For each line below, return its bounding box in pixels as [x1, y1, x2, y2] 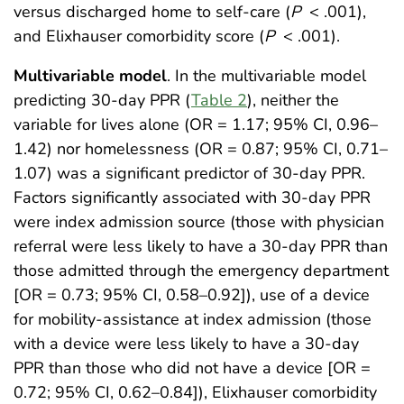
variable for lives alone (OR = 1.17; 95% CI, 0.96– [14, 114, 378, 136]
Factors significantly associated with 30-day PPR [14, 187, 371, 209]
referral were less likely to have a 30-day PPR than [14, 235, 388, 258]
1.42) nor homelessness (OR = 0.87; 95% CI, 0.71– [14, 138, 388, 161]
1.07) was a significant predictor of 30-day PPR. [14, 162, 365, 185]
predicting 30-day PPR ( [14, 89, 191, 112]
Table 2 [191, 89, 247, 112]
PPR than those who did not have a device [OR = [14, 357, 371, 380]
